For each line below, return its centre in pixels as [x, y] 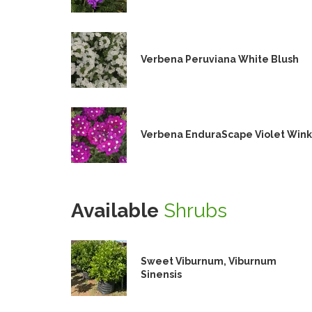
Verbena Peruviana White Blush [220, 59]
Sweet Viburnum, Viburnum [209, 261]
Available [117, 211]
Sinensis [161, 274]
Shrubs [195, 211]
